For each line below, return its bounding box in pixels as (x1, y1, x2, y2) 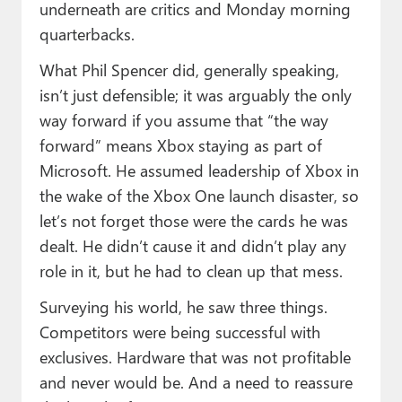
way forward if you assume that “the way (39, 109, 328, 132)
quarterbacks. (39, 22, 135, 46)
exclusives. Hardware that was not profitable (39, 345, 351, 369)
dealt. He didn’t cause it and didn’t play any (39, 234, 346, 258)
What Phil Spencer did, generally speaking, (39, 58, 339, 82)
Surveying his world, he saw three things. (39, 295, 328, 319)
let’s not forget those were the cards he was (39, 209, 348, 232)
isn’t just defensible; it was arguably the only (39, 83, 352, 107)
